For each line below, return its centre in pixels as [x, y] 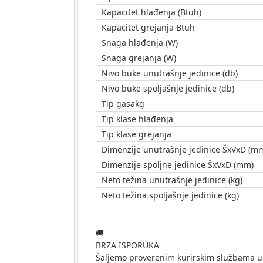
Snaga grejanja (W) [139, 58]
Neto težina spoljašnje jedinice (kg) [170, 195]
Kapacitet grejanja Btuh [148, 27]
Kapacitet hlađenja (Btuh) [151, 12]
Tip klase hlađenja [137, 119]
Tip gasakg [123, 103]
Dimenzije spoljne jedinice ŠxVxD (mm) [178, 164]
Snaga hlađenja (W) [140, 42]
